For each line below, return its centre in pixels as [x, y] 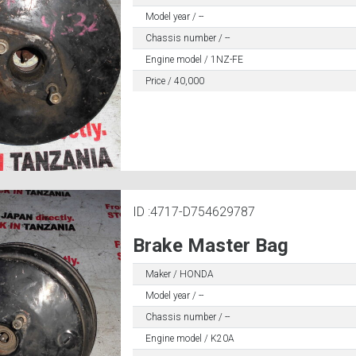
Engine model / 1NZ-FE [194, 59]
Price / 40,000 [174, 81]
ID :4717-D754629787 [193, 212]
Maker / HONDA [179, 275]
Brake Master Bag [210, 246]
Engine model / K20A [190, 339]
